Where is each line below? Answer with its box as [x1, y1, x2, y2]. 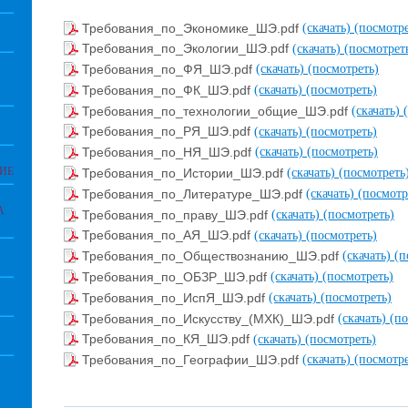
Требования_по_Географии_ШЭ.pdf [82, 352, 302, 368]
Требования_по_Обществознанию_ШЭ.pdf [82, 249, 342, 264]
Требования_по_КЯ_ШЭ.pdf [82, 331, 253, 347]
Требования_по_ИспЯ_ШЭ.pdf [82, 290, 269, 305]
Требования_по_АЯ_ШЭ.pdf [82, 228, 254, 243]
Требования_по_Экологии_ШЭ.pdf [82, 41, 292, 56]
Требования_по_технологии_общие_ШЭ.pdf [82, 103, 352, 118]
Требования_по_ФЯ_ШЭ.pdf [82, 62, 256, 77]
